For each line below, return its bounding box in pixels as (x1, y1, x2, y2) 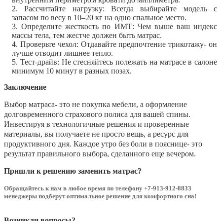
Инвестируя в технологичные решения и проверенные (4, 119, 189, 128)
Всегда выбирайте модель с (104, 4, 218, 13)
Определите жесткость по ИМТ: (21, 22, 134, 31)
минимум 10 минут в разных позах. (12, 66, 132, 75)
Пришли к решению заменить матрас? (4, 166, 142, 175)
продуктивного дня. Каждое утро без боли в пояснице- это (4, 139, 202, 148)
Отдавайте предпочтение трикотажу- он (78, 39, 218, 48)
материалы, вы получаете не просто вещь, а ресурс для (4, 129, 188, 138)
